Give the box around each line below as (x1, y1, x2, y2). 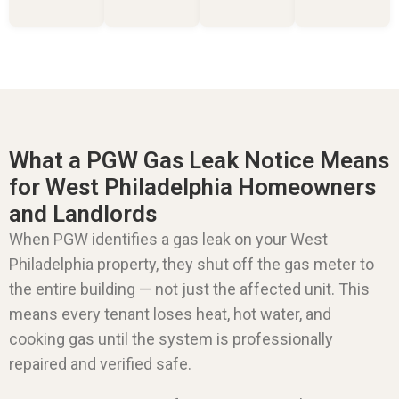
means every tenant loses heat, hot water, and (9, 304, 331, 323)
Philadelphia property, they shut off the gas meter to (9, 254, 374, 273)
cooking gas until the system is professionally (9, 329, 333, 348)
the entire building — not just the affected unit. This (9, 279, 370, 298)
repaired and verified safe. (9, 354, 191, 373)
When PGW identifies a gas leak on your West (9, 229, 328, 248)
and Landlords (9, 199, 157, 227)
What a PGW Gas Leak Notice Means (9, 146, 389, 174)
